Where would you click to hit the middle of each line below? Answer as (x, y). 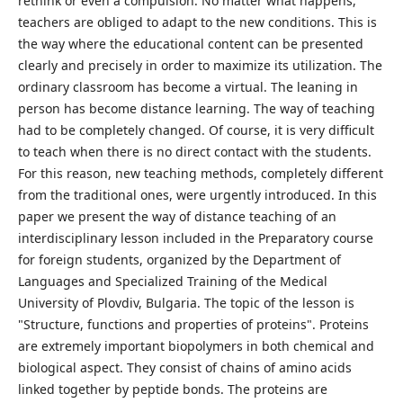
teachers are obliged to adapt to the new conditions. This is (197, 22)
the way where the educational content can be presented (190, 43)
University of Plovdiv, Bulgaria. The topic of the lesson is (186, 302)
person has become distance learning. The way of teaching (196, 108)
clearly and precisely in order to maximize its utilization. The (200, 65)
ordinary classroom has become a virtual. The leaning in (188, 86)
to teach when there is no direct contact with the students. (194, 151)
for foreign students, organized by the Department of (179, 259)
